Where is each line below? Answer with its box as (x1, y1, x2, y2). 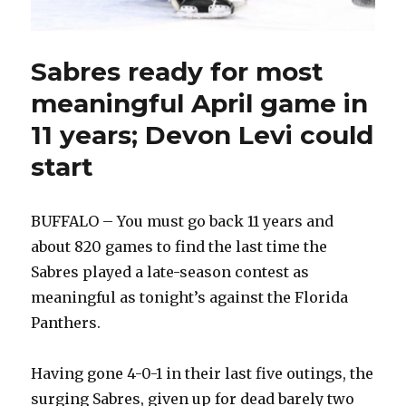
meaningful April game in (31, 88, 369, 120)
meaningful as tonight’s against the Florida (31, 288, 349, 307)
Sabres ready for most (31, 56, 324, 88)
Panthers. (31, 314, 101, 333)
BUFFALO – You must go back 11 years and (31, 212, 334, 231)
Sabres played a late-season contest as (31, 263, 310, 282)
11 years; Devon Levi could (31, 120, 374, 151)
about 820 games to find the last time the (31, 237, 328, 256)
